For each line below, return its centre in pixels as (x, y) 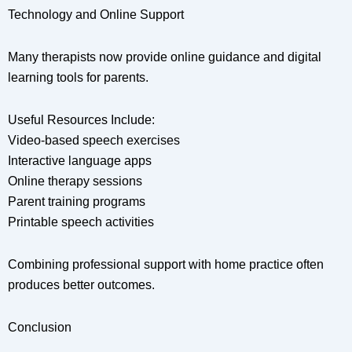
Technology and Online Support (96, 15)
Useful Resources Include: (81, 120)
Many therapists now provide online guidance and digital (165, 57)
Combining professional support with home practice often (166, 265)
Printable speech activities (81, 222)
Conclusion (40, 328)
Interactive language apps (80, 161)
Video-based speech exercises (94, 141)
